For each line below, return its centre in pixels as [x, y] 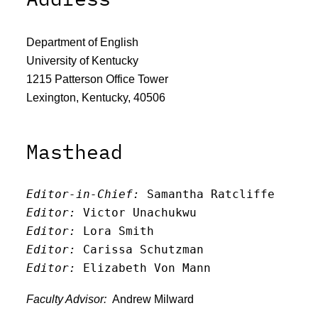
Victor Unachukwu [136, 213]
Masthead [74, 152]
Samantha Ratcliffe [207, 194]
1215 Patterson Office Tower [97, 78]
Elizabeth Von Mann [143, 268]
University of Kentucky [82, 60]
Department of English [82, 42]
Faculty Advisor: [67, 298]
